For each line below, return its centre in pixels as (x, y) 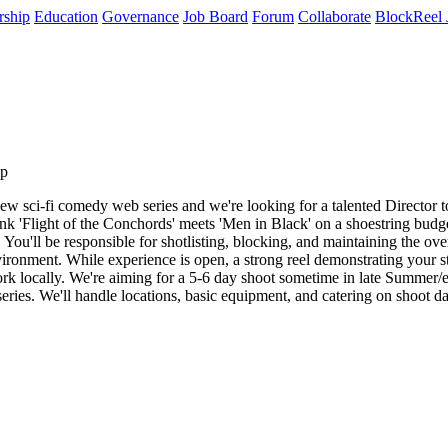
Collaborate (334, 16)
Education (66, 16)
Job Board (215, 16)
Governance (140, 16)
